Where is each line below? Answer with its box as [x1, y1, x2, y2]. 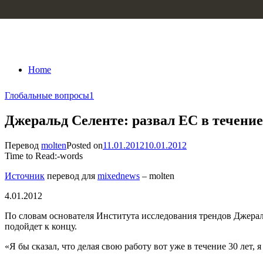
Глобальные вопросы [5, 90, 89, 100]
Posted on [66, 140, 103, 150]
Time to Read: [5, 150, 57, 161]
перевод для [45, 170, 97, 181]
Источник [5, 170, 45, 181]
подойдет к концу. [5, 221, 77, 231]
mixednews [97, 170, 140, 181]
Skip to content [5, 5, 60, 15]
